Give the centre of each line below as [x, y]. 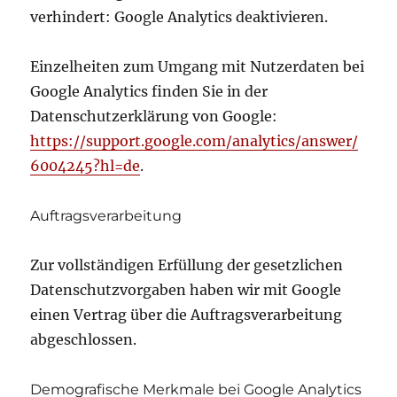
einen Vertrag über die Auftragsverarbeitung [187, 314]
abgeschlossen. [84, 339]
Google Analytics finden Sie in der [149, 91]
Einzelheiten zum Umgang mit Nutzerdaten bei [198, 66]
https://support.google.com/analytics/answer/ [195, 140]
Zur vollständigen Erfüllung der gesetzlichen [187, 265]
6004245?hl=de [86, 165]
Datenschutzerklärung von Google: [154, 116]
